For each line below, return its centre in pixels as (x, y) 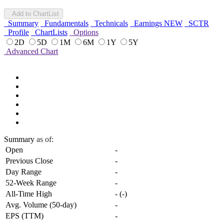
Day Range (23, 172)
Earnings (147, 23)
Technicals (109, 23)
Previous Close (29, 161)
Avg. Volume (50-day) (41, 205)
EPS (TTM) (24, 216)
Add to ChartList (33, 14)
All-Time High (29, 194)
